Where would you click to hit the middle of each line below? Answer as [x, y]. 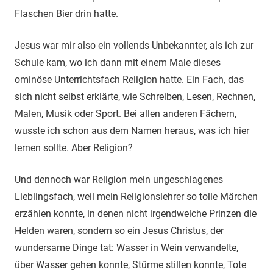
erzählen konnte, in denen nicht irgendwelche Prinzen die [136, 213]
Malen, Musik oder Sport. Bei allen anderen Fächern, [126, 113]
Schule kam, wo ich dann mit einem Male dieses [118, 62]
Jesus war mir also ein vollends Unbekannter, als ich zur [134, 45]
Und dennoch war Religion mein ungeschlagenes [119, 179]
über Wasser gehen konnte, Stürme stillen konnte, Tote [130, 264]
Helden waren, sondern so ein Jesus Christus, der [119, 230]
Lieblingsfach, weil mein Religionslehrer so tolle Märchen [136, 196]
